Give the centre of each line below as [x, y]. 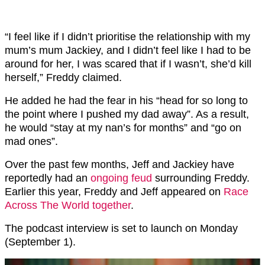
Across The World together [68, 206]
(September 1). [40, 242]
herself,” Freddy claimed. [63, 78]
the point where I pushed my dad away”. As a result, [127, 114]
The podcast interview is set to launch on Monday [121, 229]
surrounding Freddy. [201, 178]
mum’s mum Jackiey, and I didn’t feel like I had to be [128, 51]
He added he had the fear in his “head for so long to [126, 101]
